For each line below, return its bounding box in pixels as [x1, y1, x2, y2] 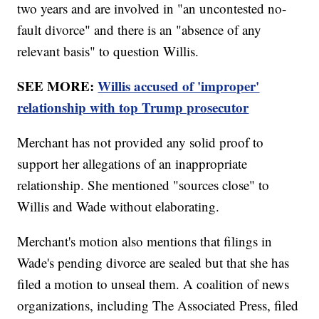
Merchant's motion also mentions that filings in [17, 232, 273, 251]
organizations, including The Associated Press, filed [17, 296, 299, 315]
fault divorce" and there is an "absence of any [17, 21, 262, 39]
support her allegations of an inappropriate [17, 155, 248, 173]
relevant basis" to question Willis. [17, 42, 199, 61]
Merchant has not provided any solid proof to [17, 133, 264, 152]
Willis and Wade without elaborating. [17, 197, 220, 216]
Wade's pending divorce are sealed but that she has [17, 253, 290, 272]
